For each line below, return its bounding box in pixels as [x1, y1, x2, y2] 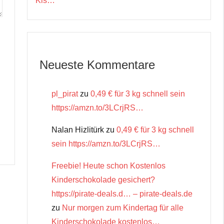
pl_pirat [51, 89, 78, 98]
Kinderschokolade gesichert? [51, 175, 155, 184]
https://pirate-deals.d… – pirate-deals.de [51, 189, 192, 198]
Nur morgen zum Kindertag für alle [62, 203, 183, 212]
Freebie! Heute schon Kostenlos [51, 161, 165, 170]
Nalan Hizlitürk [51, 125, 104, 134]
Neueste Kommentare [39, 57, 155, 71]
